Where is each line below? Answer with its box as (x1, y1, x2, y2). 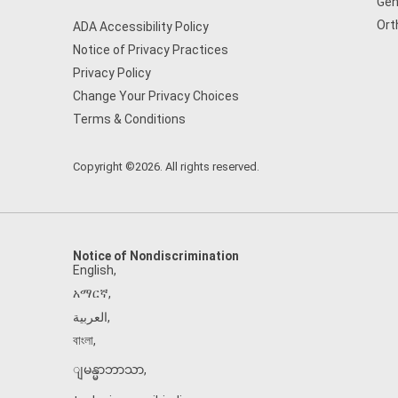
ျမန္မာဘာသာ (73, 362, 144, 377)
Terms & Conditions (73, 112, 186, 126)
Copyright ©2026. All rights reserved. (73, 160, 259, 173)
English (73, 263, 114, 277)
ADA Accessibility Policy (73, 20, 209, 34)
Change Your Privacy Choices (73, 89, 239, 103)
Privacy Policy (73, 66, 151, 80)
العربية (73, 310, 107, 324)
